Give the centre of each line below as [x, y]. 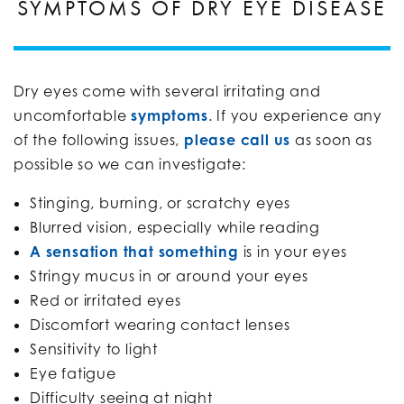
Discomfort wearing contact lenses [160, 324]
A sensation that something [134, 251]
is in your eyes [293, 251]
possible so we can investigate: [132, 164]
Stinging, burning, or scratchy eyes [160, 202]
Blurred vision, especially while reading [175, 227]
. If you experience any [295, 115]
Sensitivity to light [94, 349]
